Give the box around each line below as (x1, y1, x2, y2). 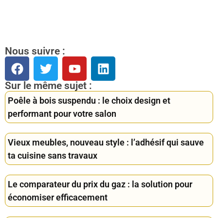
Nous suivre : (5, 45, 65, 57)
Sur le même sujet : (5, 80, 92, 92)
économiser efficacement (8, 192, 108, 203)
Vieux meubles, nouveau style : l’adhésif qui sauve (8, 137, 204, 148)
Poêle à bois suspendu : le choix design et (8, 95, 170, 106)
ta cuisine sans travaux (8, 150, 97, 161)
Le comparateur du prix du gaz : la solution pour (8, 179, 192, 190)
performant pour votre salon (8, 109, 116, 119)
